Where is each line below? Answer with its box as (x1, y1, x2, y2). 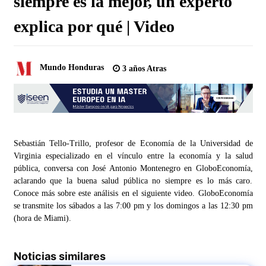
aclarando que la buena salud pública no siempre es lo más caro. (13, 176, 253, 186)
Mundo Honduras (39, 63, 104, 72)
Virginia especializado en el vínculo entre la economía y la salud (13, 151, 253, 161)
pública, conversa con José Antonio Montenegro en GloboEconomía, (13, 164, 253, 173)
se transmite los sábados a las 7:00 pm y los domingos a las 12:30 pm (13, 201, 253, 211)
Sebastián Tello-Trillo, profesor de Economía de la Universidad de (13, 139, 253, 148)
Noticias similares (13, 250, 106, 263)
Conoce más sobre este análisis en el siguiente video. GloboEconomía (13, 189, 253, 198)
